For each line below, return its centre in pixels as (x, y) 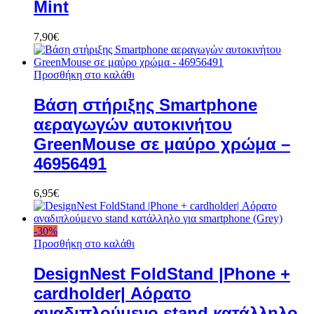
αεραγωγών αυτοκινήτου (133, 124)
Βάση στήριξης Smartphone (145, 104)
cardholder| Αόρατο (112, 294)
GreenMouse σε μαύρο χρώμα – (162, 144)
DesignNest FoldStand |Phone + (162, 274)
